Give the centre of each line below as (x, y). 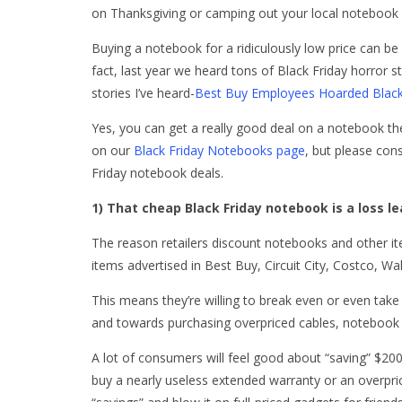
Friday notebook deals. (157, 173)
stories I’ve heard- (143, 93)
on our (113, 151)
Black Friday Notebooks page (219, 151)
